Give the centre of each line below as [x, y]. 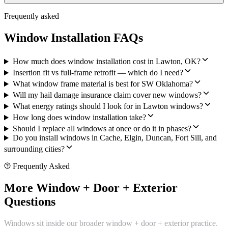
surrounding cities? [34, 149]
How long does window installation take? [79, 118]
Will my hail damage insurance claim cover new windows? [107, 95]
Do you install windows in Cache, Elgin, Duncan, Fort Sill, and [115, 138]
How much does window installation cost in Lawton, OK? [106, 62]
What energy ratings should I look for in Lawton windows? [108, 106]
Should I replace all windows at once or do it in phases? [102, 129]
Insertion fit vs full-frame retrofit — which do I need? [98, 73]
